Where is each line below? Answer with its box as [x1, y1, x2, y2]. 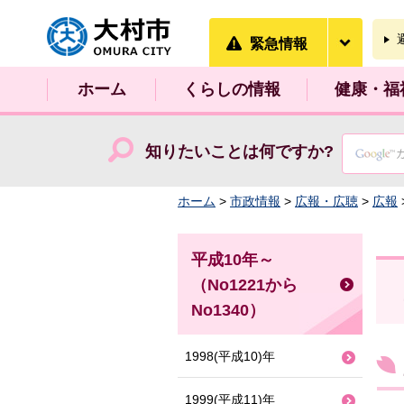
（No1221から [191, 276, 298, 294]
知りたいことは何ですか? [144, 142, 334, 161]
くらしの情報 [182, 80, 280, 98]
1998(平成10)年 [185, 349, 275, 363]
